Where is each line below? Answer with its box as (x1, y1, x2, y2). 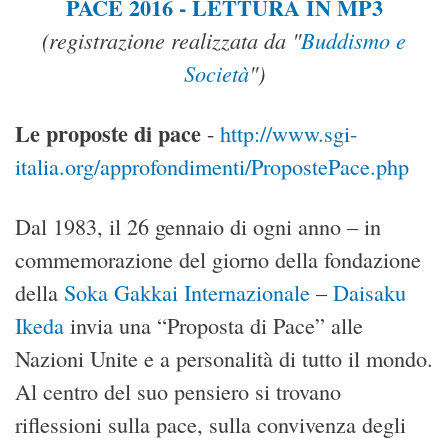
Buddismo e (301, 25, 406, 56)
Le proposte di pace (15, 116, 201, 150)
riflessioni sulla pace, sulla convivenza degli (15, 409, 406, 439)
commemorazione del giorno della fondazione (15, 244, 421, 274)
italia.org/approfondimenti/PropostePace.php (15, 151, 409, 181)
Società (183, 58, 249, 89)
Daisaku (333, 277, 406, 307)
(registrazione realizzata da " (42, 25, 301, 56)
